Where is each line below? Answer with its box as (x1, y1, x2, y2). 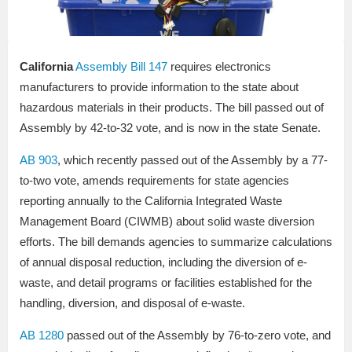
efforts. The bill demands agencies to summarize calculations (20, 235, 332, 249)
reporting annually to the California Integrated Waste (20, 194, 282, 208)
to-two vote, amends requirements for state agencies (20, 174, 289, 188)
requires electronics (167, 60, 271, 74)
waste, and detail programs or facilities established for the (20, 276, 312, 290)
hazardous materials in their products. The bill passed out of (20, 101, 324, 115)
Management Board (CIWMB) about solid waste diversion (20, 214, 314, 229)
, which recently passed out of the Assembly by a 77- (57, 153, 328, 167)
